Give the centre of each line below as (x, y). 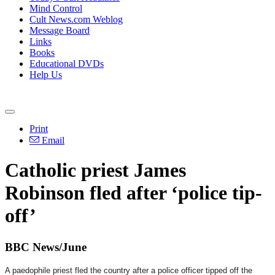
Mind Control (56, 8)
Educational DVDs (67, 64)
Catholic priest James (95, 170)
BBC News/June (46, 247)
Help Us (46, 75)
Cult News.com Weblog (76, 19)
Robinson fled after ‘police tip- (134, 193)
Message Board (60, 30)
